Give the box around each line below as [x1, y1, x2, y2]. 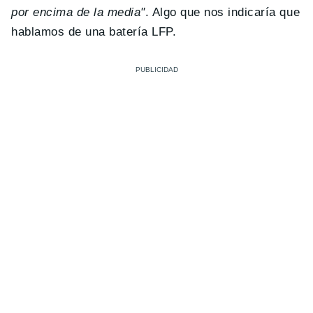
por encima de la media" [11, 6, 145, 20]
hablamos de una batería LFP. [11, 25, 177, 39]
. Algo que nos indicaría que [145, 6, 300, 20]
